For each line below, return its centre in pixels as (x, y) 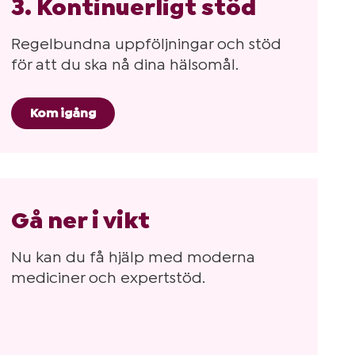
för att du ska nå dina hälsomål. (125, 65)
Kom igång (63, 113)
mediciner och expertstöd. (109, 278)
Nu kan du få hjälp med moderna (134, 258)
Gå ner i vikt (81, 220)
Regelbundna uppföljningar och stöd (147, 44)
